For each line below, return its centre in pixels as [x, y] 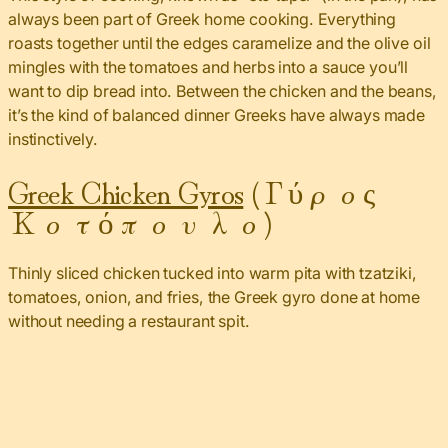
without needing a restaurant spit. [129, 320]
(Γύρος [308, 190]
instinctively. [53, 138]
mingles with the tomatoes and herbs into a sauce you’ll [208, 66]
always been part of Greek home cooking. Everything [202, 18]
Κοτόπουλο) [140, 220]
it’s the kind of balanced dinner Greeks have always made [217, 114]
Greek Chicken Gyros [126, 190]
